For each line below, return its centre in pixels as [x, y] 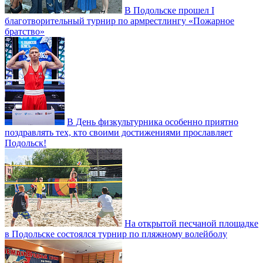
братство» [25, 31]
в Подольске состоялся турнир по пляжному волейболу [116, 234]
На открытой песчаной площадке [191, 223]
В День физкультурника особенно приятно [153, 122]
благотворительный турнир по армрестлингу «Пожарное [119, 21]
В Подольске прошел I [169, 10]
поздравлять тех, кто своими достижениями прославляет [119, 132]
